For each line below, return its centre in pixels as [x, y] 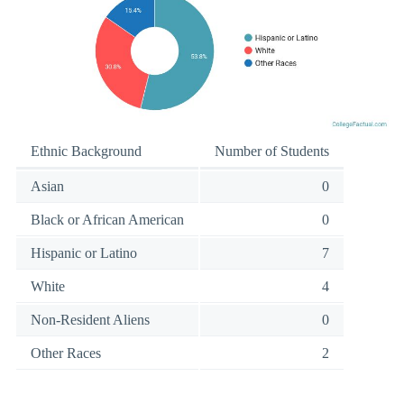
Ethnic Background [86, 151]
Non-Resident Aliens [90, 319]
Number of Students [272, 151]
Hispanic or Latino [84, 252]
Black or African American [107, 219]
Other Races [66, 353]
